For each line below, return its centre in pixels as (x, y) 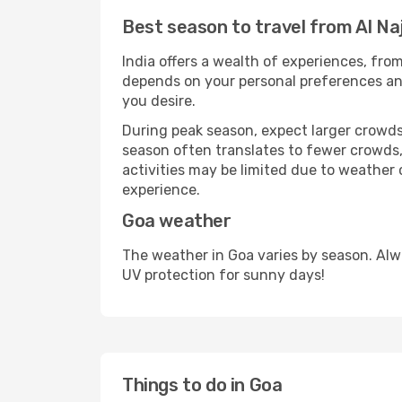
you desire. (159, 101)
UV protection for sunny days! (223, 275)
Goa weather (177, 221)
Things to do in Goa (202, 385)
